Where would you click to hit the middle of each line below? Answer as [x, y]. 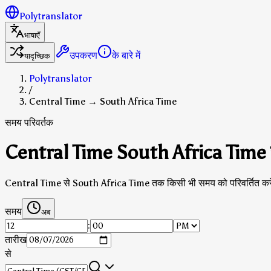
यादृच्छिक [37, 56]
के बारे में [126, 55]
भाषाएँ [32, 35]
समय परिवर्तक [29, 122]
